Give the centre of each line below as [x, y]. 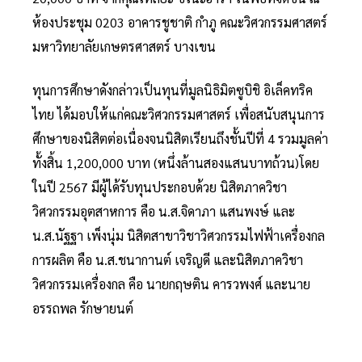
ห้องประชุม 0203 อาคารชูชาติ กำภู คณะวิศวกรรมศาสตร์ [180, 22]
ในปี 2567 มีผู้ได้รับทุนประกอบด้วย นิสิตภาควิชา [160, 187]
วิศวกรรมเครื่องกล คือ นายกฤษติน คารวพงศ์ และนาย [171, 284]
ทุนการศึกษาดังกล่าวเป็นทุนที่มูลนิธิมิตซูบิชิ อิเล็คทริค [173, 90]
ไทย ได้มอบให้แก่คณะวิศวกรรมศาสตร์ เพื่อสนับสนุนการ [179, 114]
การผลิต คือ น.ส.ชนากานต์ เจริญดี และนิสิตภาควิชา [168, 259]
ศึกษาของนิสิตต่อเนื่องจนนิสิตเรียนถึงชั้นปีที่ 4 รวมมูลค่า [180, 138]
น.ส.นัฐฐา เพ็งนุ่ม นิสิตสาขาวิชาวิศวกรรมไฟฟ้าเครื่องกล [179, 235]
